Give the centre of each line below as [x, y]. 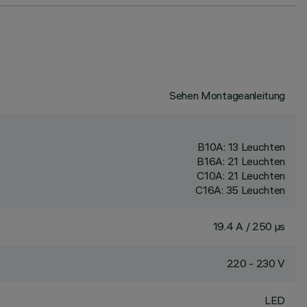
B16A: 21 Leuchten [241, 161]
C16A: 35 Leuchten [240, 190]
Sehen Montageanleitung [227, 95]
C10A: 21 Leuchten [241, 175]
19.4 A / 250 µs [249, 226]
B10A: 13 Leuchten [241, 147]
